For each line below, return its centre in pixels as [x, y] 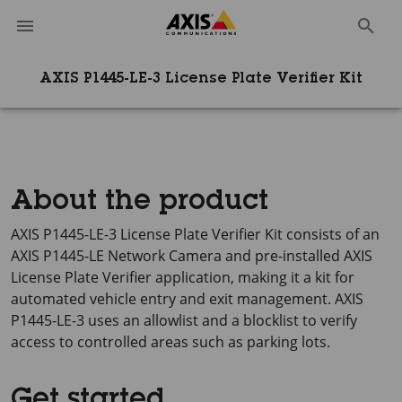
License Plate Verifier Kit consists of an [248, 234]
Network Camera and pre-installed [224, 256]
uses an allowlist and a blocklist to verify [221, 320]
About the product [140, 203]
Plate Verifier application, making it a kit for [208, 277]
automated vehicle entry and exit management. [173, 299]
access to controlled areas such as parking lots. [170, 342]
